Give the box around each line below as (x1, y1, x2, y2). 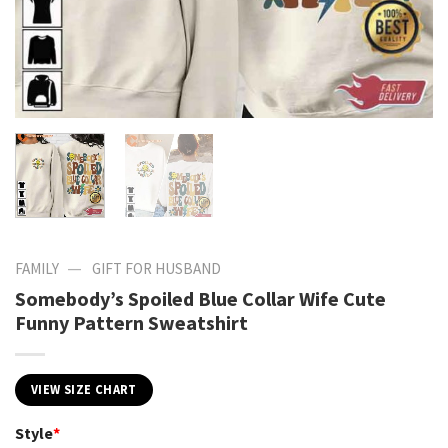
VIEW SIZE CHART (31, 381, 137, 397)
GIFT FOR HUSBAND (91, 258, 221, 278)
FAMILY (15, 258, 59, 278)
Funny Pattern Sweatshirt (15, 309, 248, 335)
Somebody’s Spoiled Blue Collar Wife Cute (15, 285, 386, 311)
